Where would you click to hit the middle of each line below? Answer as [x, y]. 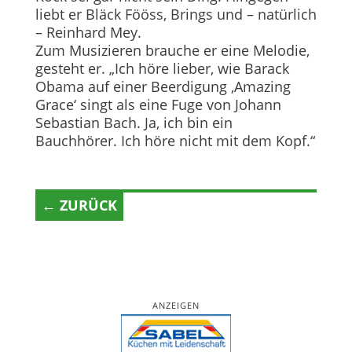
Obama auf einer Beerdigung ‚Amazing [163, 86]
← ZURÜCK [79, 205]
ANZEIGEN [176, 305]
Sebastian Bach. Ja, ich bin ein [134, 122]
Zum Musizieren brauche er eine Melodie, [172, 50]
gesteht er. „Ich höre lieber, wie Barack [162, 68]
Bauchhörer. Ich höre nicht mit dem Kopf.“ [175, 140]
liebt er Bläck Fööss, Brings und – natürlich [176, 14]
